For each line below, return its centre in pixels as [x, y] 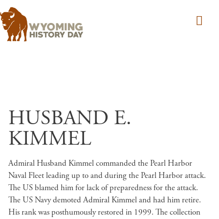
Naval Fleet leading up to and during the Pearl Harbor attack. [107, 175]
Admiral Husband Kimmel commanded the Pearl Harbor [100, 163]
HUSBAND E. [70, 118]
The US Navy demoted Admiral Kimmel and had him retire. [105, 200]
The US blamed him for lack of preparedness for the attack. [103, 188]
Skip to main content [143, 106]
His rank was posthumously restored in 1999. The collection [104, 212]
